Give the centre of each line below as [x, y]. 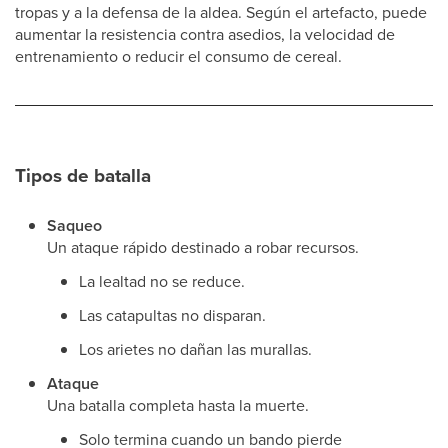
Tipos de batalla [83, 175]
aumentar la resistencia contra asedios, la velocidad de [205, 34]
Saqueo [74, 225]
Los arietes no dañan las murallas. [195, 349]
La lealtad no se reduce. [162, 281]
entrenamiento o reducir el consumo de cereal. [178, 56]
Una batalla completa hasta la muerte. [178, 405]
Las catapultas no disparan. [172, 315]
